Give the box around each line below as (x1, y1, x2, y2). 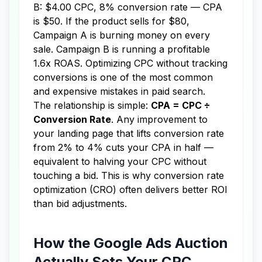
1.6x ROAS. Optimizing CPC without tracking (33, 57, 227, 69)
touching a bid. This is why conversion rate (33, 170, 224, 181)
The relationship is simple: (33, 99, 151, 111)
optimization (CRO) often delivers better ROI (33, 184, 227, 195)
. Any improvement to (111, 113, 208, 125)
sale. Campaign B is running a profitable (33, 43, 210, 55)
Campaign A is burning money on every (33, 29, 210, 41)
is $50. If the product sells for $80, (33, 15, 189, 27)
